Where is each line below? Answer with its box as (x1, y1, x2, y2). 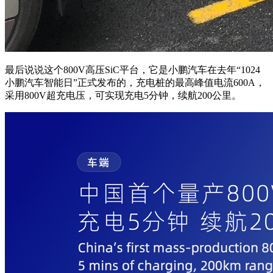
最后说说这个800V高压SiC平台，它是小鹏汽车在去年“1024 (5, 64, 260, 75)
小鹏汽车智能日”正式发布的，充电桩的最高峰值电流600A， (5, 77, 265, 88)
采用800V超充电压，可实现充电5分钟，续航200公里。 (5, 90, 241, 101)
